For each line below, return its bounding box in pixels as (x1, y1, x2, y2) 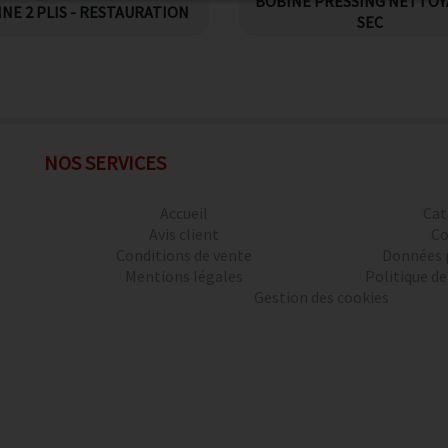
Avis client (149, 224, 220, 244)
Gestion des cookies (254, 287, 389, 307)
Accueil (160, 203, 209, 223)
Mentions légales (125, 266, 244, 286)
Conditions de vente (116, 245, 253, 265)
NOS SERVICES (44, 150, 166, 175)
